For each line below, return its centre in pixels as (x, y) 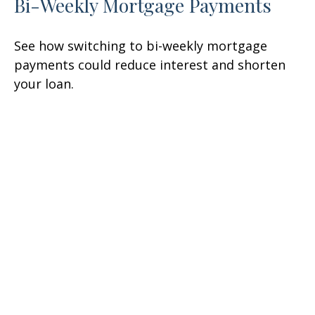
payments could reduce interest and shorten (150, 65)
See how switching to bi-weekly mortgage (141, 46)
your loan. (44, 84)
